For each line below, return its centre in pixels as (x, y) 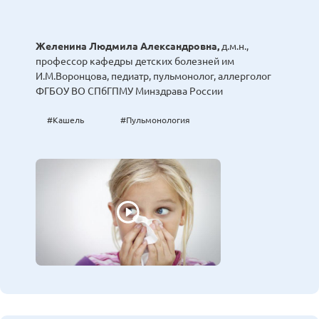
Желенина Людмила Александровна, (129, 47)
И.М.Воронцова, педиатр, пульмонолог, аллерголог (153, 77)
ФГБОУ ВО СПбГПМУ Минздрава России (129, 91)
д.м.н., (235, 47)
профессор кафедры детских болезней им (135, 62)
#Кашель (66, 120)
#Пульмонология (155, 120)
